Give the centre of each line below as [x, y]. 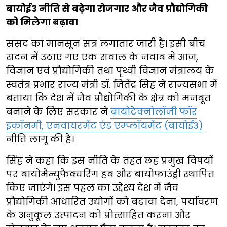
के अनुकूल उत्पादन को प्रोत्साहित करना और [98, 215]
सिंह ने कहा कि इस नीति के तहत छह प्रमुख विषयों [110, 160]
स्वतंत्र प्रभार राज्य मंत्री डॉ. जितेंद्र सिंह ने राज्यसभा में [112, 84]
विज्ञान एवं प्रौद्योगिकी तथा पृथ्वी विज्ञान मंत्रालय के [110, 70]
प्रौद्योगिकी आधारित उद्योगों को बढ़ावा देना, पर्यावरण [112, 201]
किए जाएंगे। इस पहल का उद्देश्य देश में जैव [92, 187]
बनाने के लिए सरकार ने [58, 111]
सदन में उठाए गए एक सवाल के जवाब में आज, [102, 57]
